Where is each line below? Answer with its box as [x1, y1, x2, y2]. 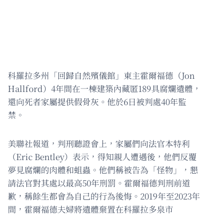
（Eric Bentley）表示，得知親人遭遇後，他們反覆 [8, 150, 197, 163]
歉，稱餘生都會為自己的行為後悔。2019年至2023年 [8, 189, 200, 202]
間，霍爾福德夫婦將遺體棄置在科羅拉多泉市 [8, 202, 173, 215]
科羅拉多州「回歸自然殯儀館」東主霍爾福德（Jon [8, 69, 195, 81]
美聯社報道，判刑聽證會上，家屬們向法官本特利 [8, 137, 190, 149]
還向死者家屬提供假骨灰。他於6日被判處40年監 [8, 95, 186, 108]
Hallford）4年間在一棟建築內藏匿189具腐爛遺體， [8, 82, 201, 94]
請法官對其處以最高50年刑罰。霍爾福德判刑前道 [8, 176, 190, 189]
